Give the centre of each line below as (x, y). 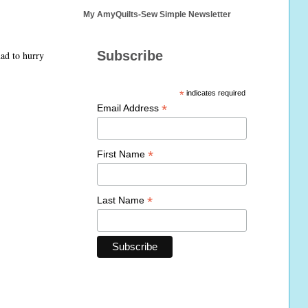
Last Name (122, 200)
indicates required (215, 93)
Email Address (129, 108)
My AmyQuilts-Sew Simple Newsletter (157, 15)
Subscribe (130, 56)
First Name (122, 154)
